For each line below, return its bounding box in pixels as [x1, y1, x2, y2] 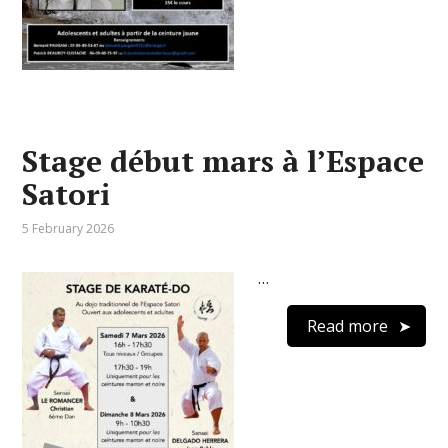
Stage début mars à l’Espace [22, 141, 425, 181]
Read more [306, 315, 388, 337]
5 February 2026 [22, 220, 115, 237]
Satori [22, 174, 111, 214]
